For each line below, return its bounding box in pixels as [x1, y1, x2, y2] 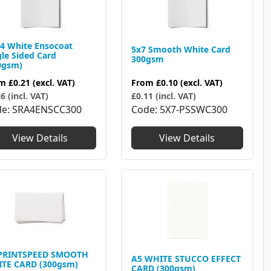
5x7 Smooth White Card [131, 43, 230, 55]
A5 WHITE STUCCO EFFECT [131, 252, 241, 264]
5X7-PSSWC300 [159, 103, 227, 117]
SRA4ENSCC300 [12, 103, 82, 117]
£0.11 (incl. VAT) [131, 90, 196, 102]
